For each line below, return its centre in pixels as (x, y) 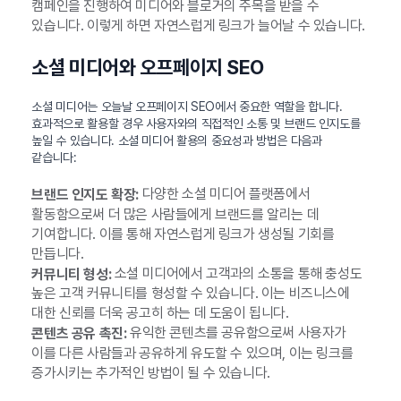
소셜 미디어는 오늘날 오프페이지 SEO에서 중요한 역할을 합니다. (187, 106)
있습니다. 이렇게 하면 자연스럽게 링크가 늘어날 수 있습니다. (198, 25)
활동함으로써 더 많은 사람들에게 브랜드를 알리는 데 (175, 214)
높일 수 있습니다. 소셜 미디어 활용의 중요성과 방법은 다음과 (177, 140)
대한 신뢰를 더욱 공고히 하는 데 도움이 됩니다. (160, 313)
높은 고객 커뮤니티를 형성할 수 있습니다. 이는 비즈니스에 (191, 294)
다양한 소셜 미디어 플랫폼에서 (224, 193)
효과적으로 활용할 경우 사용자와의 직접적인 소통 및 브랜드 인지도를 (196, 123)
